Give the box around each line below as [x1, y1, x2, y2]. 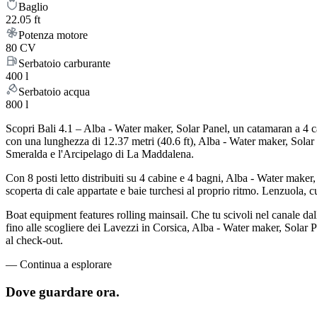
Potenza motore [18, 29, 88, 42]
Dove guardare [6, 284, 93, 300]
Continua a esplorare [20, 258, 112, 271]
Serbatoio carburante [18, 57, 110, 70]
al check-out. [6, 234, 63, 247]
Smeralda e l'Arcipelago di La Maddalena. [6, 148, 194, 161]
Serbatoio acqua [18, 86, 90, 98]
